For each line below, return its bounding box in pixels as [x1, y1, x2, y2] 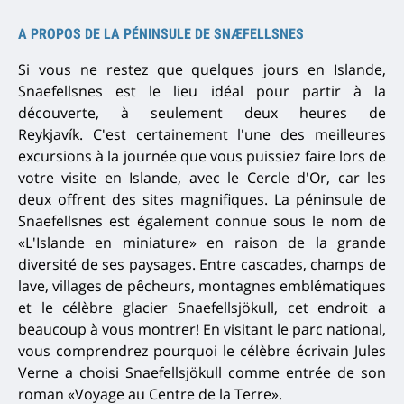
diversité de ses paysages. [18, 254, 200, 275]
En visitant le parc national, [203, 319, 386, 340]
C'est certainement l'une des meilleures [92, 124, 387, 145]
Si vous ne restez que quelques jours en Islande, [18, 60, 386, 80]
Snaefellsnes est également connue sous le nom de [18, 211, 386, 232]
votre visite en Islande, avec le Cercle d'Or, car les [18, 168, 386, 188]
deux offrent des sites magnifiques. [18, 189, 274, 210]
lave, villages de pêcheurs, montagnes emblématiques [18, 276, 386, 297]
